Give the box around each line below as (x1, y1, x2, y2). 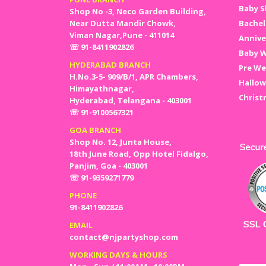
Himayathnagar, (69, 83, 134, 94)
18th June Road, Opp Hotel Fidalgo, (69, 148, 208, 160)
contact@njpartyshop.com (69, 232, 178, 243)
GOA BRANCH (69, 125, 121, 136)
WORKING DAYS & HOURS (69, 249, 167, 261)
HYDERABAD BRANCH (69, 59, 151, 71)
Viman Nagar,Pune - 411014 (69, 30, 174, 41)
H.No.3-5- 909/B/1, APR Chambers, (69, 71, 198, 83)
